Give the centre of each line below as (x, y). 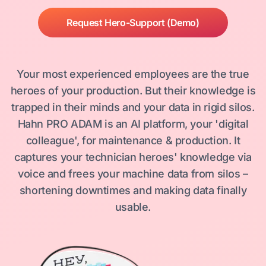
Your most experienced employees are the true (133, 74)
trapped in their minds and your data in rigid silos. (133, 107)
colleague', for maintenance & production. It (133, 140)
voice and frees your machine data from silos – (133, 174)
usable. (133, 207)
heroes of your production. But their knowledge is (133, 91)
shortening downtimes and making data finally (133, 190)
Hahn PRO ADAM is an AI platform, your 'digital (133, 124)
